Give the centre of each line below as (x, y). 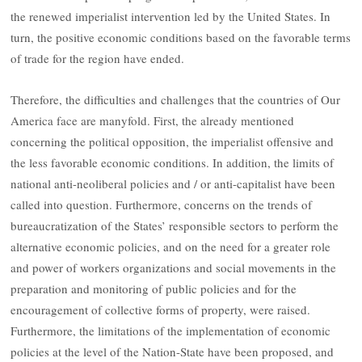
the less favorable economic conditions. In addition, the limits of (173, 162)
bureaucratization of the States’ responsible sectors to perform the (175, 225)
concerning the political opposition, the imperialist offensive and (173, 141)
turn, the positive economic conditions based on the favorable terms (181, 38)
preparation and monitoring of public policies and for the (154, 288)
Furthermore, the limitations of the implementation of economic (171, 330)
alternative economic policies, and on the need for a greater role (171, 246)
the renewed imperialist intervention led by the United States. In (171, 17)
